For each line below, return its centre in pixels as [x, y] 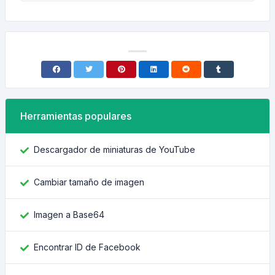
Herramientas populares [76, 116]
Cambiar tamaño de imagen [89, 182]
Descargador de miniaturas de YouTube [114, 149]
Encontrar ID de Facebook [87, 247]
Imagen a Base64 [69, 215]
